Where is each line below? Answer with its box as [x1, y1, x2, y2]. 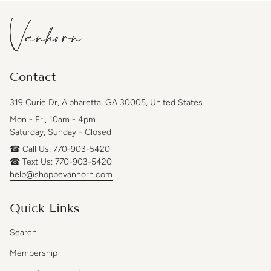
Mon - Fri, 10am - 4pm [10, 114, 96, 125]
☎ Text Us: [10, 156, 55, 167]
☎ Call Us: [10, 143, 53, 154]
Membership [10, 248, 57, 259]
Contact [10, 69, 56, 84]
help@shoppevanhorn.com [10, 169, 113, 180]
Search [10, 227, 37, 238]
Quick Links [10, 200, 80, 215]
